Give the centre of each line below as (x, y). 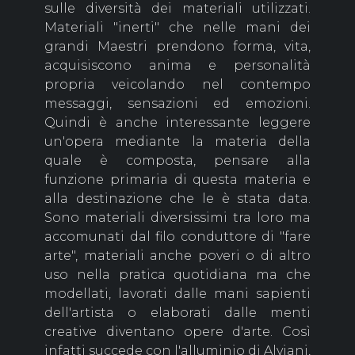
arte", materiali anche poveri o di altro (177, 256)
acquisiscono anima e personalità (177, 66)
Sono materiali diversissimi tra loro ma (177, 218)
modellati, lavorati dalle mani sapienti (177, 294)
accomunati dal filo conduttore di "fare (177, 237)
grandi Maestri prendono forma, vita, (177, 47)
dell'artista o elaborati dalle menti (177, 313)
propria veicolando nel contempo (177, 85)
